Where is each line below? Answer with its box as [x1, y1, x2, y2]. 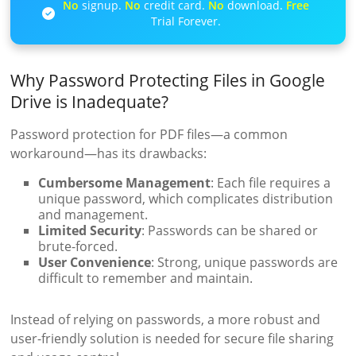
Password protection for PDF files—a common [10, 126, 288, 144]
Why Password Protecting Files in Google [10, 69, 326, 92]
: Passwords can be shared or [141, 222, 319, 240]
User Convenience [38, 253, 152, 272]
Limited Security [38, 222, 142, 240]
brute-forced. [38, 238, 118, 256]
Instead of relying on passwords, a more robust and [10, 311, 321, 329]
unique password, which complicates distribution [38, 190, 334, 208]
